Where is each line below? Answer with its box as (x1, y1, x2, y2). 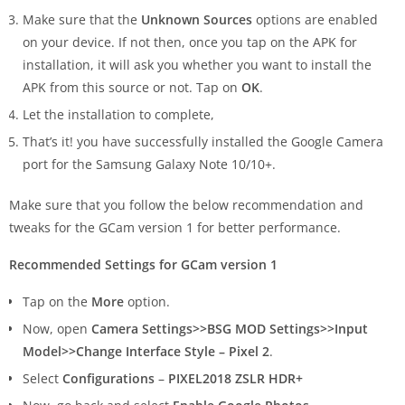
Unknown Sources (141, 11, 252, 29)
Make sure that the (23, 11, 141, 29)
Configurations (62, 370, 155, 388)
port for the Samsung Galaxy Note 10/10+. (23, 155, 276, 174)
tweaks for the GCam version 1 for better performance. (9, 219, 341, 237)
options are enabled (252, 11, 378, 29)
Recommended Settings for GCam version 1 (9, 256, 278, 274)
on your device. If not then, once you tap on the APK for (23, 33, 357, 52)
